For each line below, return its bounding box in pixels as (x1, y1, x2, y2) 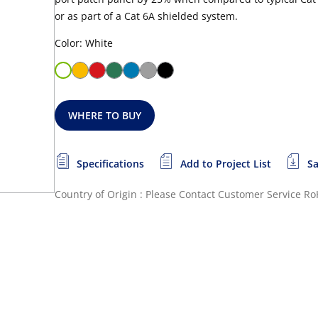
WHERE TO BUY (68, 109, 142, 122)
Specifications (77, 157, 144, 170)
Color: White (55, 36, 113, 50)
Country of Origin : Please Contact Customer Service (55, 187, 301, 201)
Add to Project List (180, 157, 271, 170)
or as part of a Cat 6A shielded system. (55, 9, 238, 23)
